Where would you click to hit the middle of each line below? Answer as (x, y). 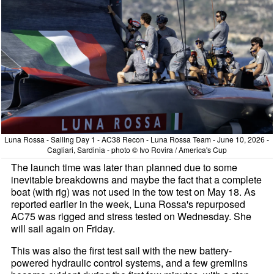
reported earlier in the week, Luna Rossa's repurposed (128, 204)
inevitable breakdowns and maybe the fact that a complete (137, 180)
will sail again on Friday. (63, 229)
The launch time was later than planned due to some (124, 168)
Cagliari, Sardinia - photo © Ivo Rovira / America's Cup (137, 150)
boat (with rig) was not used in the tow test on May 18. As (134, 192)
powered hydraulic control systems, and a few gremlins (130, 263)
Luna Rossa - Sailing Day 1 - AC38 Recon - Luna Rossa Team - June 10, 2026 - (137, 139)
